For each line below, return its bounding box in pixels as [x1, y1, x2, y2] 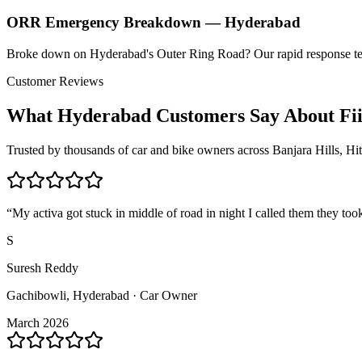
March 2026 [6, 315, 69, 330]
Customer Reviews [6, 74, 103, 88]
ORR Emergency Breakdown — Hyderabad [6, 14, 301, 32]
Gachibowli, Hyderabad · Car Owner [6, 288, 197, 302]
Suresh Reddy [6, 260, 78, 275]
